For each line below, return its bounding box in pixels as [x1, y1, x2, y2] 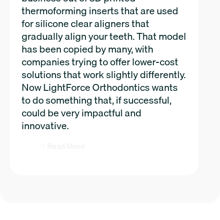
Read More [47, 139, 85, 152]
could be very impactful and [22, 105, 141, 120]
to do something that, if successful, [22, 92, 171, 108]
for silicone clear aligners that [22, 15, 149, 31]
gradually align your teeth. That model [22, 28, 186, 44]
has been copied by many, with [22, 41, 153, 56]
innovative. [22, 117, 69, 133]
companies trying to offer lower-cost [22, 54, 178, 69]
